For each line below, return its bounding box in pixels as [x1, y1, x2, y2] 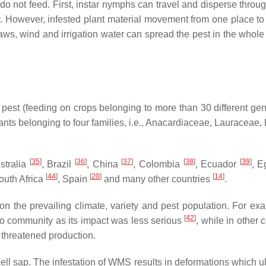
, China [86, 159, 122, 170]
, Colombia [133, 159, 183, 170]
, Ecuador [195, 159, 240, 170]
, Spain [58, 174, 90, 185]
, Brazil [41, 159, 75, 170]
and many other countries [102, 174, 213, 185]
